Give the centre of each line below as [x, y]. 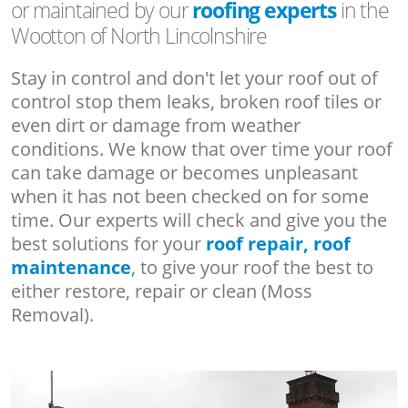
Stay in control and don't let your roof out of [194, 77]
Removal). [52, 314]
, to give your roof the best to [252, 267]
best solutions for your [108, 243]
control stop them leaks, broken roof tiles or [196, 101]
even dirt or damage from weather [156, 125]
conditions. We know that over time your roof [202, 148]
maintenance [71, 267]
